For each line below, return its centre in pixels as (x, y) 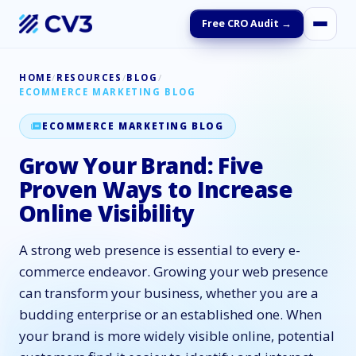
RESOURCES (89, 77)
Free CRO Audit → (247, 23)
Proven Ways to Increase (156, 189)
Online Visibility (107, 213)
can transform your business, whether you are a (169, 293)
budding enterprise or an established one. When (170, 314)
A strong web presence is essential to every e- (160, 250)
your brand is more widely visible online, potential (177, 336)
